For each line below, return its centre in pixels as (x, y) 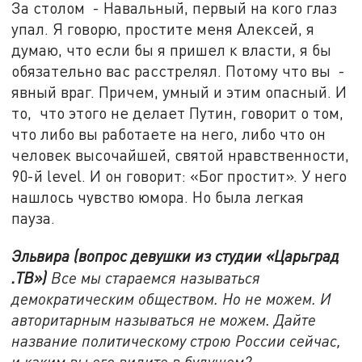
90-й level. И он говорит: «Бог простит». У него (179, 175)
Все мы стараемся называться (156, 277)
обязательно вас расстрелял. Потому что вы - (179, 70)
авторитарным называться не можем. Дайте (164, 319)
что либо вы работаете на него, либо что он (169, 133)
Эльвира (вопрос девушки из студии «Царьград (176, 255)
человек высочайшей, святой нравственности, (181, 154)
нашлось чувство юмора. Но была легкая (158, 196)
